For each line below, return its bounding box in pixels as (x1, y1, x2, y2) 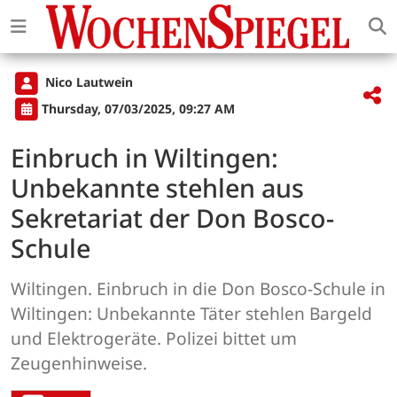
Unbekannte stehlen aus (11, 169, 304, 205)
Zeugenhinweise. (11, 350, 147, 375)
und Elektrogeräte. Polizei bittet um (11, 325, 297, 350)
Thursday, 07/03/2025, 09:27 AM (42, 99, 235, 117)
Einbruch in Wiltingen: (11, 139, 278, 175)
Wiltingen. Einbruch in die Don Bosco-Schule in (11, 276, 385, 300)
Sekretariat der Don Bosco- (11, 199, 334, 235)
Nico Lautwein (42, 74, 133, 91)
